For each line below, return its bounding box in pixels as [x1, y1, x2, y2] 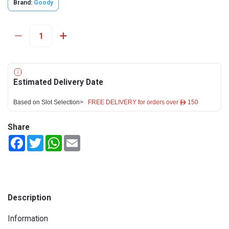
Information [8, 214, 48, 223]
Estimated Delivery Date [13, 77, 103, 87]
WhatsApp [62, 135, 96, 143]
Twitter [43, 135, 67, 143]
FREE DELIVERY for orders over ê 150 [88, 99, 198, 105]
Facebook [25, 135, 56, 143]
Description [8, 193, 51, 202]
